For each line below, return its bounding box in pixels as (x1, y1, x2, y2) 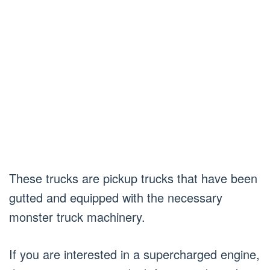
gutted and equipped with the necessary (9, 188, 222, 206)
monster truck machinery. (9, 207, 145, 225)
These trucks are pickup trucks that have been (9, 169, 257, 187)
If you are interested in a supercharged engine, (9, 245, 260, 263)
